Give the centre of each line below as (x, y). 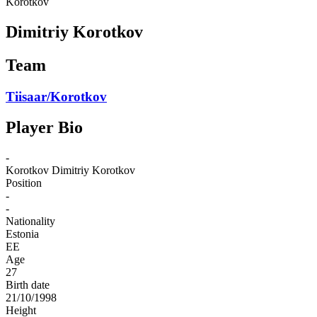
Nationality (30, 221)
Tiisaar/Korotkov (56, 96)
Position (24, 183)
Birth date (28, 285)
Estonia (22, 234)
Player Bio (44, 128)
